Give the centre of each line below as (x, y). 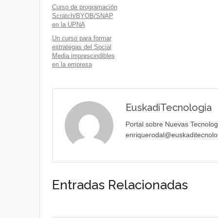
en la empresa (72, 64)
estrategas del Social (82, 47)
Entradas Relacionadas (120, 185)
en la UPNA (68, 25)
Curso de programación (84, 7)
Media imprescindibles (83, 56)
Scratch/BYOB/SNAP (82, 16)
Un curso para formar (82, 38)
